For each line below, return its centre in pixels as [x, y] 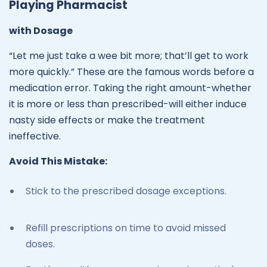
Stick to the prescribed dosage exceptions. [126, 191]
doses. [40, 244]
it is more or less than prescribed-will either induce [128, 104]
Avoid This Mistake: [59, 161]
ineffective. [36, 136]
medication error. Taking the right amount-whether [130, 88]
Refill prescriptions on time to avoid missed [126, 228]
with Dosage [41, 30]
